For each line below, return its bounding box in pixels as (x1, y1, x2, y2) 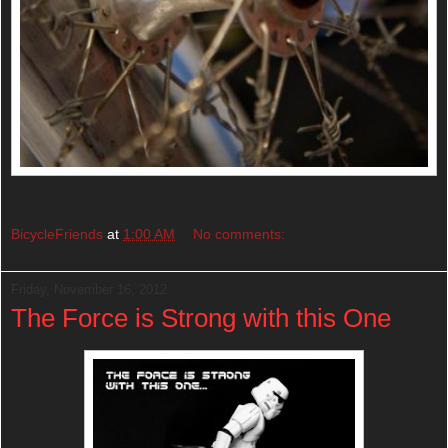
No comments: (193, 225, 286, 242)
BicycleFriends (11, 225, 103, 242)
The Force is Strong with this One (11, 302, 391, 333)
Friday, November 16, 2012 (11, 281, 167, 297)
